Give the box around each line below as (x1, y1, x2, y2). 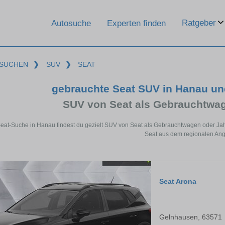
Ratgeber (182, 18, 216, 28)
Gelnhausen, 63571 (159, 213, 222, 221)
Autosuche (51, 18, 91, 28)
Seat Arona (159, 177, 196, 186)
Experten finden (107, 18, 166, 28)
